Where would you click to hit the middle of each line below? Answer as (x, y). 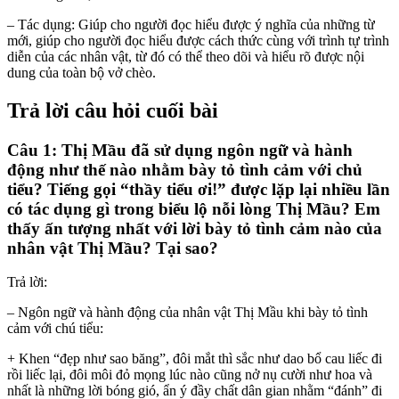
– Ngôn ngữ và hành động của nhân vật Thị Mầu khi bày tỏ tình (187, 313)
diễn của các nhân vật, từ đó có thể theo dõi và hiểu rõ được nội (186, 56)
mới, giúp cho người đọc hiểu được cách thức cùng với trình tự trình (198, 40)
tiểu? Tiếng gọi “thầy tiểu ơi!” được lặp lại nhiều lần (199, 189)
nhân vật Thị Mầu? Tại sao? (113, 248)
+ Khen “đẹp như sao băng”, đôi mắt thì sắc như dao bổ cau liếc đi (195, 359)
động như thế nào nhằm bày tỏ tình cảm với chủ (185, 169)
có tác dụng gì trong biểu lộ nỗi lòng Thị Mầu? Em (194, 208)
